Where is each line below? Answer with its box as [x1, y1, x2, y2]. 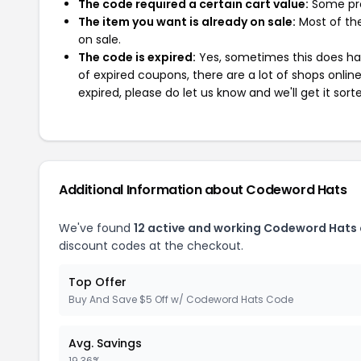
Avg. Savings [68, 335, 142, 351]
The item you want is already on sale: [78, 14, 296, 30]
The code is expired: [78, 49, 196, 65]
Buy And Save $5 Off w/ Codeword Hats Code [68, 293, 293, 306]
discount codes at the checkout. [59, 238, 243, 254]
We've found [59, 220, 134, 236]
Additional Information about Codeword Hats [59, 180, 347, 199]
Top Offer [68, 274, 127, 290]
